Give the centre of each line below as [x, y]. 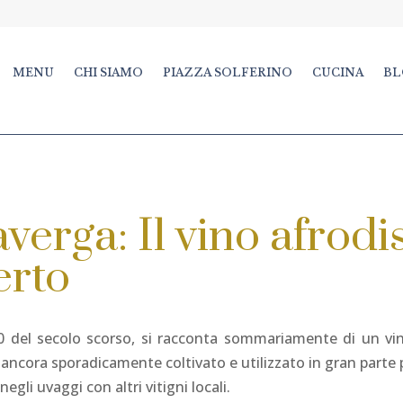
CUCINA [338, 72]
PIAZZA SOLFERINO [228, 72]
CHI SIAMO [109, 72]
